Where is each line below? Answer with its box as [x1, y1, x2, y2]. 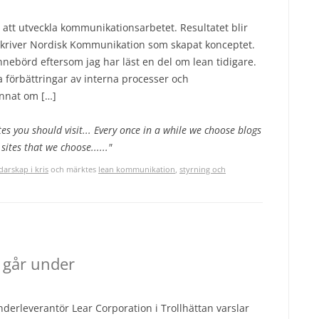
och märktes [48, 164, 98, 174]
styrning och [179, 164, 226, 174]
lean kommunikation [98, 164, 175, 174]
